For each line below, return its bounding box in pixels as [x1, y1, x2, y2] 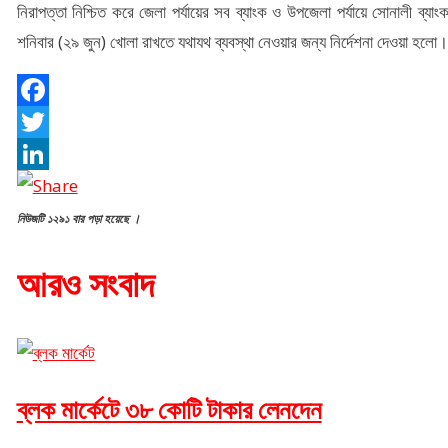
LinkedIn [16, 174, 85, 198]
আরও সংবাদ [16, 264, 154, 307]
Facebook [16, 110, 93, 134]
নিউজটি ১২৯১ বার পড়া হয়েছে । [16, 210, 140, 228]
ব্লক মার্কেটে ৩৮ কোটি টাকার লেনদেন [16, 395, 322, 426]
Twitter [16, 142, 74, 166]
